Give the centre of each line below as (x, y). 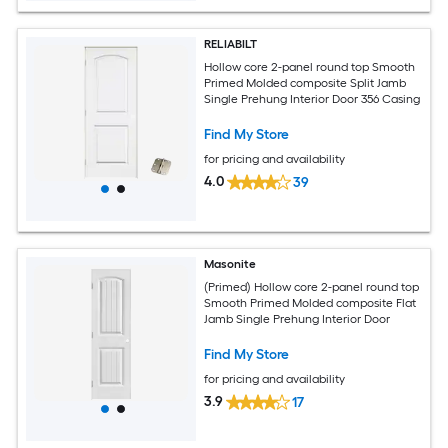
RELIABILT (231, 44)
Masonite (230, 264)
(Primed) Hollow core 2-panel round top (312, 286)
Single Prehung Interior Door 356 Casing (312, 98)
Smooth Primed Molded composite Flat (310, 302)
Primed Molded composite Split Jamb (305, 82)
